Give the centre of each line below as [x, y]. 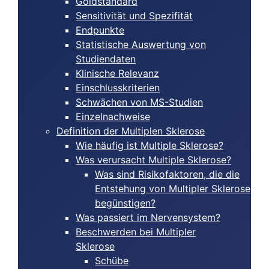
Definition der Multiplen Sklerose [131, 131]
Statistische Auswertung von [141, 44]
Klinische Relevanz [117, 73]
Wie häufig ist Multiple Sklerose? [150, 145]
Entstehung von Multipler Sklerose [173, 189]
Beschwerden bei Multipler [136, 232]
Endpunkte [100, 30]
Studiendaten [106, 59]
